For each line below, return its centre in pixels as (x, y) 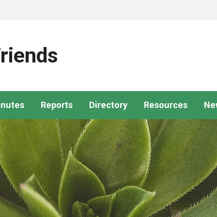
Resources (166, 105)
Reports (57, 105)
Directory (108, 105)
